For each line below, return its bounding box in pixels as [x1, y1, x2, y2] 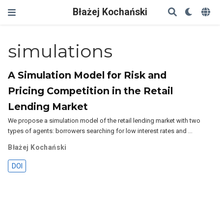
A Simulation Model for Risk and [8, 69, 167, 81]
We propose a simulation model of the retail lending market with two [8, 117, 201, 124]
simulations [8, 40, 113, 62]
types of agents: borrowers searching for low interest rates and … [8, 127, 193, 135]
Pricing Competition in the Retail [8, 85, 173, 97]
